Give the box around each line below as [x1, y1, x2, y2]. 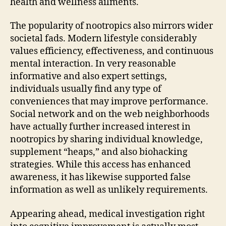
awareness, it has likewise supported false [10, 172, 191, 183]
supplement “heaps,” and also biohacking [10, 146, 188, 158]
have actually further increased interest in [10, 121, 191, 133]
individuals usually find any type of [10, 83, 161, 95]
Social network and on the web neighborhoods [10, 108, 209, 120]
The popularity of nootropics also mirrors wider [10, 20, 213, 32]
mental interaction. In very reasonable [10, 58, 176, 70]
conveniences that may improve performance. [10, 96, 208, 107]
